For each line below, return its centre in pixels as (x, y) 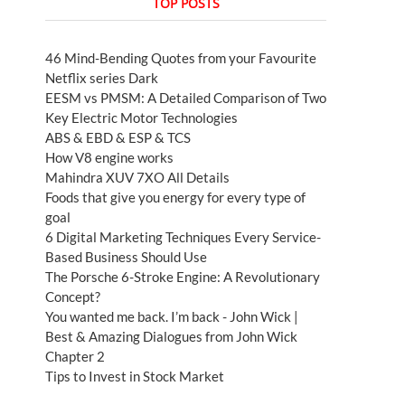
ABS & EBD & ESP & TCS (118, 138)
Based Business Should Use (126, 257)
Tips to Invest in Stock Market (135, 377)
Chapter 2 (75, 357)
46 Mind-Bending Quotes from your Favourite (181, 58)
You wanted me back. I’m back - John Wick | (172, 317)
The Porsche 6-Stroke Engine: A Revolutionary (183, 277)
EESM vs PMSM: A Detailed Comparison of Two (186, 98)
